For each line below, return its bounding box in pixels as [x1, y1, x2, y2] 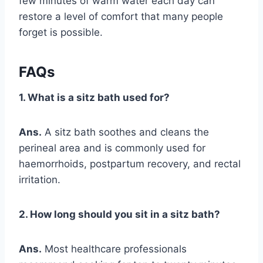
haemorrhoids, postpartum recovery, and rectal [19, 158, 241, 170]
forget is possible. [19, 26, 103, 39]
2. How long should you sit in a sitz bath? [19, 208, 220, 221]
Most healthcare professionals [42, 243, 187, 255]
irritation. [19, 174, 60, 186]
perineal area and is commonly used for [19, 142, 205, 154]
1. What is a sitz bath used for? [19, 92, 170, 104]
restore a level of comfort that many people [19, 11, 223, 23]
